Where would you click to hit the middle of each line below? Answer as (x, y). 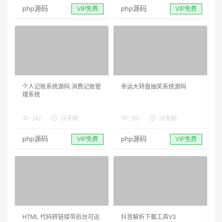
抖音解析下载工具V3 (148, 217)
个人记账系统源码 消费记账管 (62, 86)
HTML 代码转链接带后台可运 (61, 217)
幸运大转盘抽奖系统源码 (154, 86)
